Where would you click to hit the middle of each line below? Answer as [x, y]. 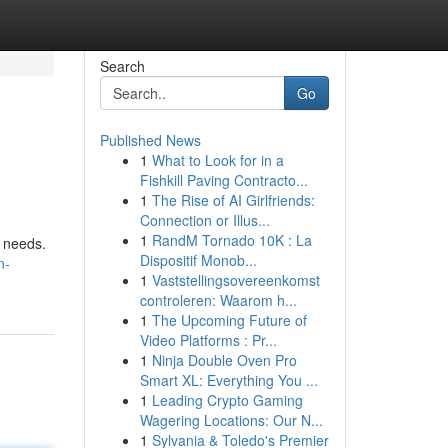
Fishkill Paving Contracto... [223, 180]
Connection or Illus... [204, 220]
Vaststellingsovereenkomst [235, 280]
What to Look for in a [217, 160]
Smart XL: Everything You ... [228, 380]
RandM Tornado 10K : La [231, 240]
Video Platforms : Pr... [208, 340]
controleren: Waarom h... [218, 300]
